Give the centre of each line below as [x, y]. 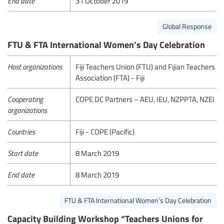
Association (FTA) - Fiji [110, 78]
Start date [23, 153]
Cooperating [25, 99]
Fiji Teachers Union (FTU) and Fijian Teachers [145, 67]
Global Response [187, 26]
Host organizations [35, 67]
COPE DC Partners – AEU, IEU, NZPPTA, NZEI [145, 99]
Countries [21, 132]
